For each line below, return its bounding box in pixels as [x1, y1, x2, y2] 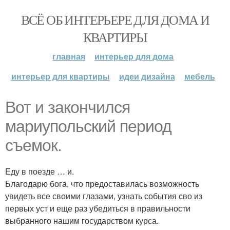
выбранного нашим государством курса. [5, 215, 159, 226]
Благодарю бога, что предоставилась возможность [5, 178, 199, 189]
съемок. [5, 136, 62, 155]
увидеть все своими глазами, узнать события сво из [5, 190, 202, 202]
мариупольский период [5, 117, 171, 136]
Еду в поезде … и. [5, 165, 74, 177]
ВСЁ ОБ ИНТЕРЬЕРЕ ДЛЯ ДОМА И [21, 11, 209, 28]
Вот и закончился [5, 98, 130, 117]
